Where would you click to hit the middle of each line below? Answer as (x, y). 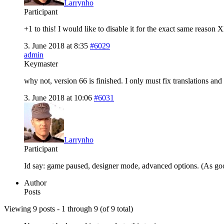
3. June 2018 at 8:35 (56, 45)
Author (35, 182)
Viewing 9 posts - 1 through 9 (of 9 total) (68, 208)
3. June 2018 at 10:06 (58, 97)
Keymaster (41, 63)
